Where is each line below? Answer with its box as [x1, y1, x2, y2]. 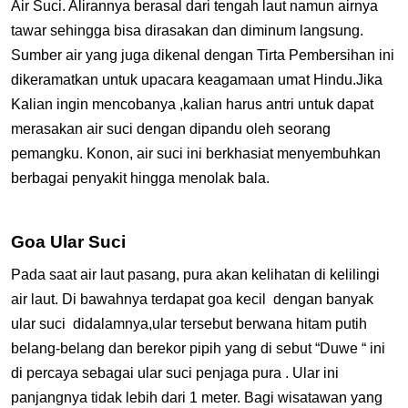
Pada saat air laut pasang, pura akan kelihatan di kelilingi [11, 267, 380, 283]
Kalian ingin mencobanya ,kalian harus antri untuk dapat [11, 97, 373, 113]
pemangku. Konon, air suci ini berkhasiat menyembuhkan [11, 146, 381, 162]
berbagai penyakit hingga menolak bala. [11, 170, 273, 187]
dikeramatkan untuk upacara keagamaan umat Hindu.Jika [11, 72, 382, 88]
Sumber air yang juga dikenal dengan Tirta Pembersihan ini [11, 47, 394, 64]
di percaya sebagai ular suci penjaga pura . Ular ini [11, 365, 339, 382]
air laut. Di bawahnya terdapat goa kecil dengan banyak [11, 291, 373, 308]
